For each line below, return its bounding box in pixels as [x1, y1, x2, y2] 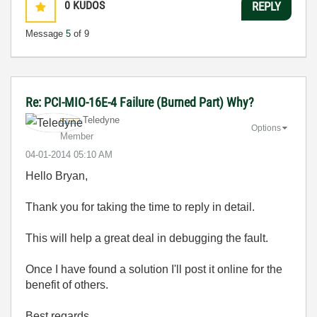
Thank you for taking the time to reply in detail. [25, 201, 255, 213]
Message [25, 28, 66, 39]
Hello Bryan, [25, 170, 88, 182]
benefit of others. [25, 279, 108, 291]
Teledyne [83, 115, 120, 125]
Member [60, 131, 93, 142]
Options [251, 122, 281, 133]
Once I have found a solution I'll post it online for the [25, 263, 282, 275]
